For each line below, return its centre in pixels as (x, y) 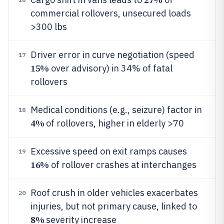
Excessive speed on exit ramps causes (109, 151)
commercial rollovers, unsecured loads (111, 13)
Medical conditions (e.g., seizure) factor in (116, 110)
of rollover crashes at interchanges (122, 165)
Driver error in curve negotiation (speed (112, 55)
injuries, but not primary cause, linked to (114, 206)
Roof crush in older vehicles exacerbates (114, 193)
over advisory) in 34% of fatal (110, 68)
